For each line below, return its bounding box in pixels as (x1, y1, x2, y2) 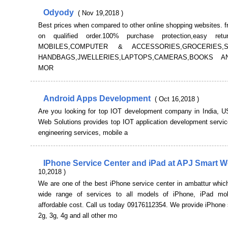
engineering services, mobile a (38, 129, 128, 136)
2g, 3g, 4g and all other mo (38, 212, 117, 219)
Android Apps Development (43, 94, 153, 103)
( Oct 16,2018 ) (155, 95, 199, 103)
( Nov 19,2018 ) (78, 9, 123, 17)
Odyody (43, 8, 76, 17)
